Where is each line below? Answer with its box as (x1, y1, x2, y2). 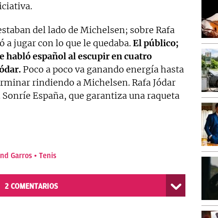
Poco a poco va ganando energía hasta (21, 64, 184, 75)
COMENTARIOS (10, 182, 58, 191)
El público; (133, 37, 179, 49)
